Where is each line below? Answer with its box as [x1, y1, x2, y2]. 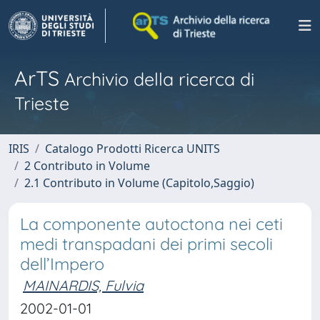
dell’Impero [20, 254, 104, 274]
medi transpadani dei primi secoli [20, 234, 273, 254]
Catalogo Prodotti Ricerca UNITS [45, 141, 220, 156]
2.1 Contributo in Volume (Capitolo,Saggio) [24, 175, 254, 191]
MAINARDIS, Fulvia [23, 276, 144, 294]
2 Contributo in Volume [24, 158, 150, 174]
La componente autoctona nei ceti [20, 214, 283, 234]
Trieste [14, 92, 69, 114]
